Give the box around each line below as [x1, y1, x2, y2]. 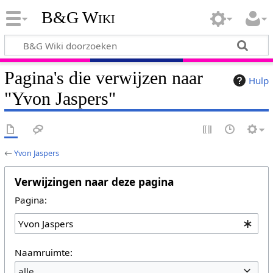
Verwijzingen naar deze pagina [14, 174, 174, 189]
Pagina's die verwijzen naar [4, 67, 203, 88]
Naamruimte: [14, 246, 73, 258]
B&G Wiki [41, 8, 115, 27]
